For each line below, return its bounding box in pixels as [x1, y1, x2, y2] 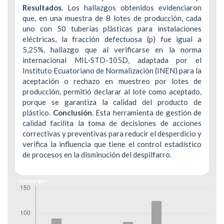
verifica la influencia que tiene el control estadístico [22, 139, 201, 148]
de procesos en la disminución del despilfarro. [22, 149, 171, 159]
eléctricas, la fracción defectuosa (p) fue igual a [22, 34, 201, 43]
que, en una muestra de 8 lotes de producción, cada [22, 13, 201, 22]
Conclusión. [52, 107, 93, 117]
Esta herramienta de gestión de [93, 107, 201, 117]
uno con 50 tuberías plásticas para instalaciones [22, 23, 201, 33]
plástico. [22, 107, 53, 117]
